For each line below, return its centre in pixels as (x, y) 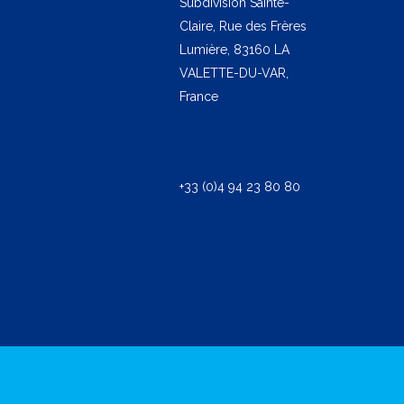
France (199, 96)
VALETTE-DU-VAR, (234, 73)
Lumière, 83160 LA (234, 49)
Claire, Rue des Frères (243, 26)
